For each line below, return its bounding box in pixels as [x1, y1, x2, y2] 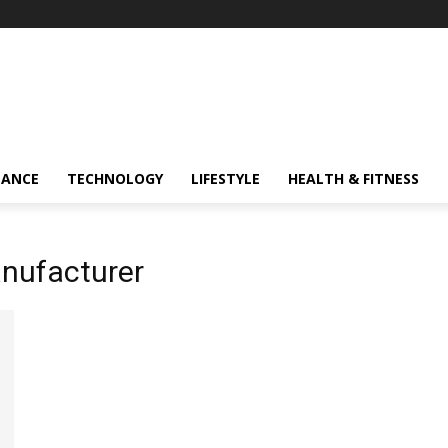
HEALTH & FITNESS [288, 169, 419, 188]
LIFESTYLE [191, 169, 260, 188]
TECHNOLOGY [67, 169, 163, 188]
